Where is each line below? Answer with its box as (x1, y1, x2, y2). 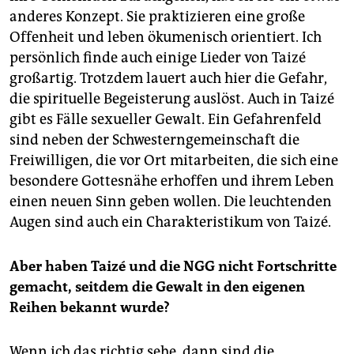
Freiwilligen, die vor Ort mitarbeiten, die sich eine (9, 151, 338, 169)
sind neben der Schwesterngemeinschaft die (9, 130, 299, 149)
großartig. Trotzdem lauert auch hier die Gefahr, (9, 69, 327, 87)
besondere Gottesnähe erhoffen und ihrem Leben (9, 171, 334, 190)
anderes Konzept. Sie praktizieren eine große (9, 7, 305, 25)
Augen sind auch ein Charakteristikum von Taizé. (9, 213, 331, 231)
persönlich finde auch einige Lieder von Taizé (9, 48, 306, 66)
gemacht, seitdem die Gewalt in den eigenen (9, 277, 305, 296)
